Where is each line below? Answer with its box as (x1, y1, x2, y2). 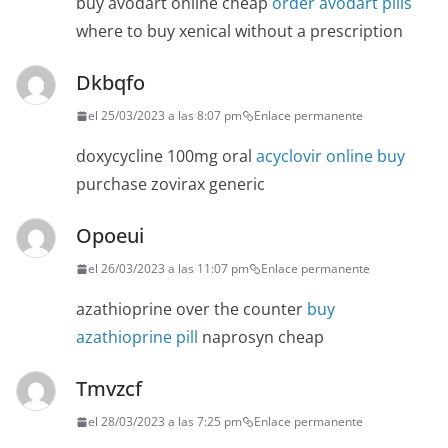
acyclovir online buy (256, 145, 405, 168)
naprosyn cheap (198, 326, 324, 349)
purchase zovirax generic (76, 173, 265, 196)
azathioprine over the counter (76, 298, 307, 321)
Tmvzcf (76, 375, 142, 403)
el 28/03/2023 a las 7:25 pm (88, 413, 242, 431)
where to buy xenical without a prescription (76, 20, 403, 43)
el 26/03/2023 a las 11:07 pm (88, 260, 249, 278)
